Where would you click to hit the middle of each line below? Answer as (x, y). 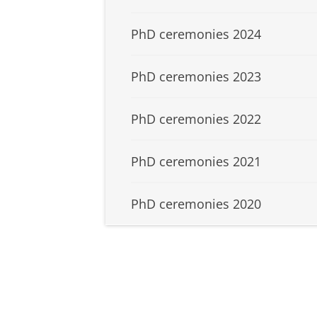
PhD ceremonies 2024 (196, 34)
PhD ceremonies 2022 (196, 119)
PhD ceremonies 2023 (196, 77)
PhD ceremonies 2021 (196, 162)
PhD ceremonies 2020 (196, 204)
